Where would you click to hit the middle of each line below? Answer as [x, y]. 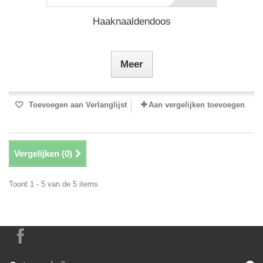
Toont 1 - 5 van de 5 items [53, 184]
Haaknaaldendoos [131, 21]
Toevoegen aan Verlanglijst [76, 105]
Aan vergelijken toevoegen [197, 105]
